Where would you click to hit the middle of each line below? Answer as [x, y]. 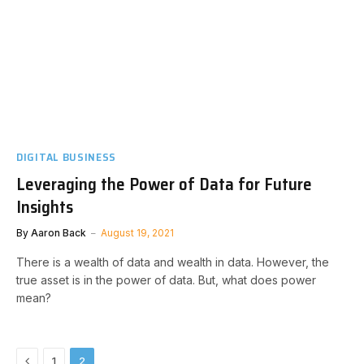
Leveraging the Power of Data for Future [164, 184]
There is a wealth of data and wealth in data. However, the [173, 262]
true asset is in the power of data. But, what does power [166, 279]
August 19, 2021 [137, 232]
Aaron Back [58, 232]
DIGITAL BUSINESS [67, 156]
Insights [45, 206]
